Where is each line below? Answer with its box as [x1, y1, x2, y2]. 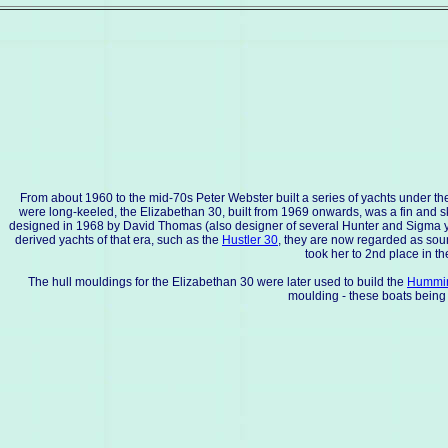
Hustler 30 [222, 233, 278, 247]
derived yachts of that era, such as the [15, 233, 222, 247]
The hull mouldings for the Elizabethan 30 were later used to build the [28, 275, 407, 289]
